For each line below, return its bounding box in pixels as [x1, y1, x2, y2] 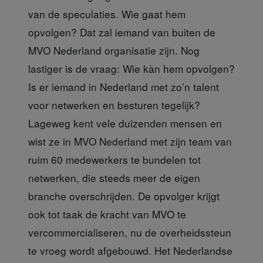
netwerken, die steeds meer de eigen [28, 170, 200, 185]
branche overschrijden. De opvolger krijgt [28, 188, 220, 203]
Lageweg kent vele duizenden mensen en [28, 115, 222, 130]
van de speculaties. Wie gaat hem [28, 6, 186, 21]
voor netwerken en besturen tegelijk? [28, 97, 200, 112]
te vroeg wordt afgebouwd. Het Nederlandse [28, 242, 232, 258]
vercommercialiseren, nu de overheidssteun [28, 224, 231, 240]
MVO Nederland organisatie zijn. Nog [28, 42, 200, 58]
